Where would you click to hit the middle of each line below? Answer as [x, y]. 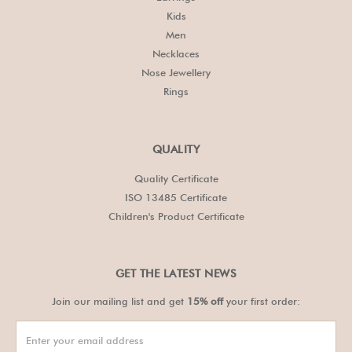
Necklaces [176, 54]
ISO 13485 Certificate [176, 197]
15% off [205, 301]
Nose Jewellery [176, 73]
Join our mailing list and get [119, 301]
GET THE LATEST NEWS [176, 273]
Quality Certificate [176, 178]
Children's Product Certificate [176, 216]
